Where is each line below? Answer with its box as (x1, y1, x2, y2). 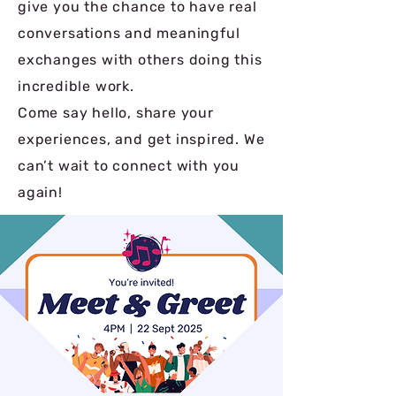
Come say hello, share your (18, 104, 214, 121)
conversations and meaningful (18, 25, 240, 42)
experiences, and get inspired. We (18, 131, 265, 148)
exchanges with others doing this (18, 51, 263, 68)
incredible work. (18, 78, 139, 95)
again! (18, 184, 67, 201)
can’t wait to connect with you (18, 157, 240, 174)
